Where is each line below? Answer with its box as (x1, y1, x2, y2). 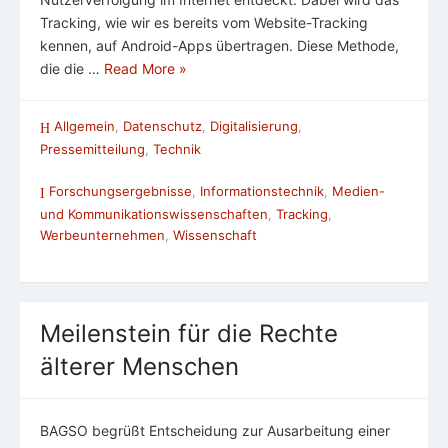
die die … (40, 59, 104, 77)
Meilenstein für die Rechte (40, 319, 338, 349)
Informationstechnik (200, 182, 324, 199)
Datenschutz (123, 117, 202, 134)
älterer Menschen (40, 352, 239, 382)
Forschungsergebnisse (49, 182, 192, 199)
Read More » (104, 59, 187, 77)
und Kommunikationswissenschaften (40, 206, 268, 223)
